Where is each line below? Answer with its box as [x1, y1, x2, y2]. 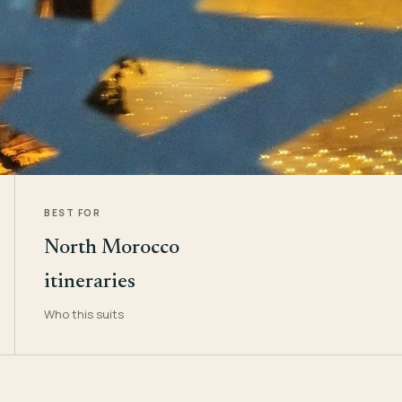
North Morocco [44, 238, 180, 258]
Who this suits [44, 306, 125, 322]
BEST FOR [44, 206, 101, 219]
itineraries [44, 272, 136, 293]
